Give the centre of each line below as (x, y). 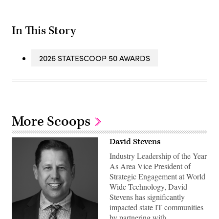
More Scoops (53, 122)
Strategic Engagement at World (157, 176)
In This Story (44, 31)
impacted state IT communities (156, 207)
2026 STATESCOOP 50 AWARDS (95, 58)
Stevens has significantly (147, 197)
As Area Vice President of (150, 166)
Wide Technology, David (148, 187)
